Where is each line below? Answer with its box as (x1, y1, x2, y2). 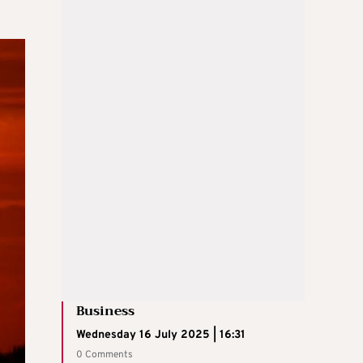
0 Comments (76, 348, 133, 361)
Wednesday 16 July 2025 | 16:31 (76, 327, 246, 342)
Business (76, 299, 135, 322)
